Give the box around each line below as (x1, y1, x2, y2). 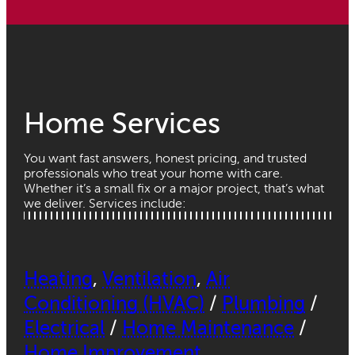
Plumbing (222, 293, 306, 315)
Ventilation (102, 269, 197, 291)
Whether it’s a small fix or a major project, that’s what (24, 181, 325, 197)
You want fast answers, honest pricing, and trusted (24, 151, 307, 166)
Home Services (24, 108, 221, 140)
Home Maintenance (122, 318, 295, 340)
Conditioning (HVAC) (24, 293, 205, 315)
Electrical (24, 318, 105, 340)
